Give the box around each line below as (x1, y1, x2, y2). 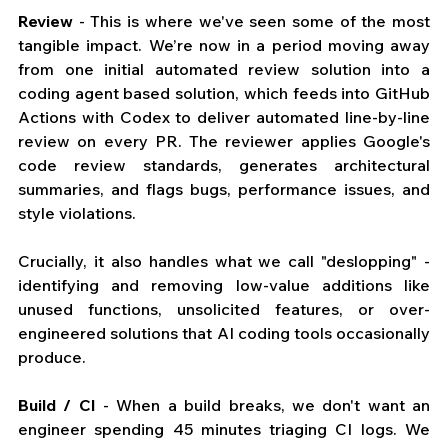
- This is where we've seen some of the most (73, 11, 430, 32)
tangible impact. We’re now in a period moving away (18, 35, 430, 56)
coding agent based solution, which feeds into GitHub (18, 83, 430, 104)
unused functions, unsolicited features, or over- (18, 299, 430, 320)
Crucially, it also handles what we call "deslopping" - (18, 251, 430, 272)
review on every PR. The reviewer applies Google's (18, 131, 430, 152)
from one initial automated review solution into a (18, 59, 430, 80)
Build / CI (18, 395, 96, 416)
